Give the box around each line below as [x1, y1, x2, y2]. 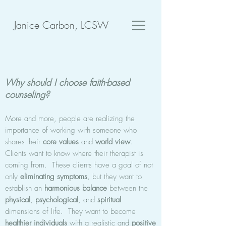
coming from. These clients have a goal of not [5, 160, 153, 170]
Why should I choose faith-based [5, 76, 130, 88]
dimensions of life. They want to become [5, 206, 136, 216]
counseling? [5, 88, 49, 100]
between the [107, 183, 148, 193]
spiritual [97, 195, 121, 205]
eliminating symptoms [20, 172, 87, 182]
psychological [35, 195, 78, 205]
